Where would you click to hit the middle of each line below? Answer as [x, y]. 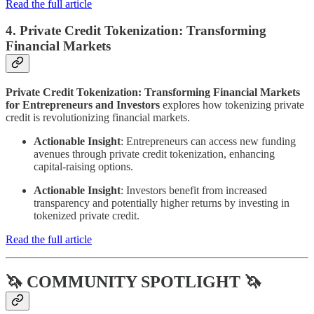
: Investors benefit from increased [194, 191]
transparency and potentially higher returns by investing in [162, 203]
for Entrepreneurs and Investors [83, 105]
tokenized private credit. [87, 216]
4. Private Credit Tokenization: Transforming [136, 31]
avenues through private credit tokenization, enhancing [154, 154]
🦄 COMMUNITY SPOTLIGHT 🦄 [134, 282]
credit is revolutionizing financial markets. [98, 118]
